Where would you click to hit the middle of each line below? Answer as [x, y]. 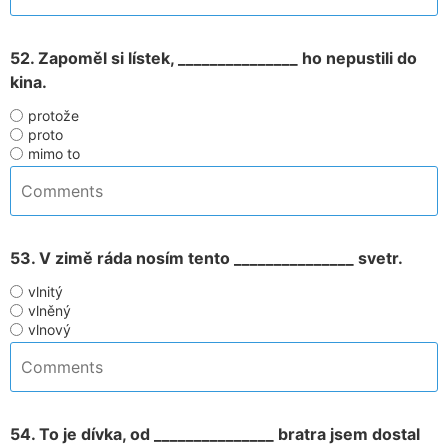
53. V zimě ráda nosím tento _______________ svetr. [206, 258]
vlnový [49, 329]
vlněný [49, 310]
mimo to [54, 153]
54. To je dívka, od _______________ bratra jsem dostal [215, 434]
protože [53, 115]
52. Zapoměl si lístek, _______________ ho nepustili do [213, 58]
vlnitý [45, 291]
